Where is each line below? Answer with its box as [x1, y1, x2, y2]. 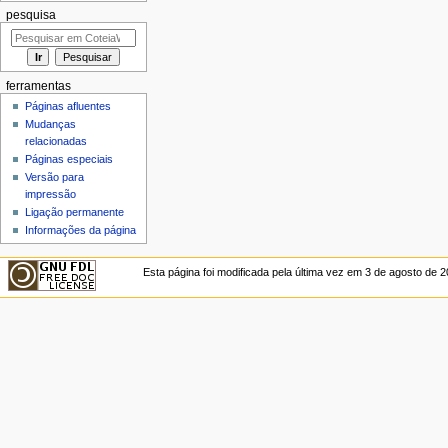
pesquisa [5, 9, 56, 22]
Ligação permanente [25, 206, 125, 219]
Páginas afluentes [25, 100, 112, 113]
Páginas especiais [25, 153, 114, 166]
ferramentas [5, 79, 71, 92]
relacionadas [25, 135, 88, 148]
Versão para [25, 171, 85, 184]
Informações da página [25, 224, 137, 237]
